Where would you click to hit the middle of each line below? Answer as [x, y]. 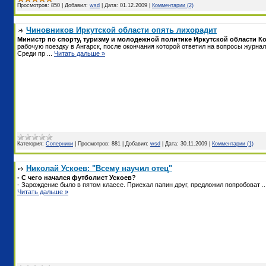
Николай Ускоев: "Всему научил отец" [99, 168]
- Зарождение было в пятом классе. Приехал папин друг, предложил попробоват [140, 184]
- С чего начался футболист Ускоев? [77, 177]
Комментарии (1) [233, 143]
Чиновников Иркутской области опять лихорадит [121, 30]
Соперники [59, 143]
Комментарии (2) [173, 5]
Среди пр [32, 53]
